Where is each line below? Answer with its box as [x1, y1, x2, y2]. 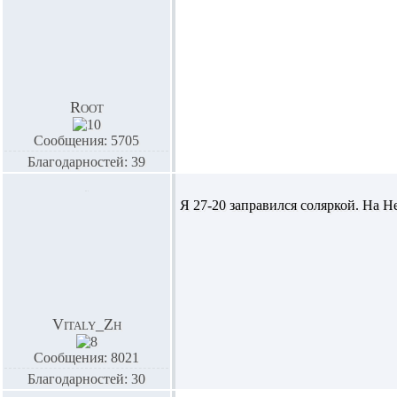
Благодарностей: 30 [27, 371, 145, 386]
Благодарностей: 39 [27, 154, 145, 169]
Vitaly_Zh [51, 315, 121, 333]
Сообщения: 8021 [34, 350, 139, 365]
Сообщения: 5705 [34, 133, 139, 148]
